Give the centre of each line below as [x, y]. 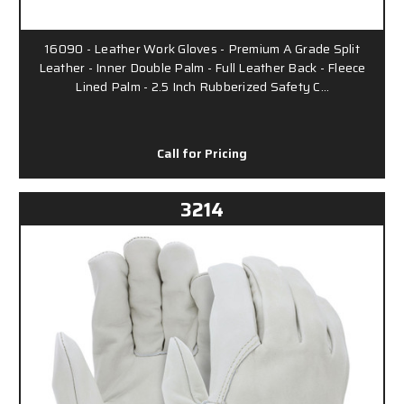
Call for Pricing [202, 153]
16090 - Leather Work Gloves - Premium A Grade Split [202, 48]
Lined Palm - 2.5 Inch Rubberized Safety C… [202, 86]
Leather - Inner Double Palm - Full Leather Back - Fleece [202, 67]
